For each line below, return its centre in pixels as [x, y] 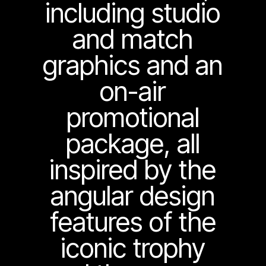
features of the [133, 222]
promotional [133, 118]
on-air [133, 92]
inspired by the [133, 170]
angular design [133, 196]
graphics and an [133, 66]
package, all [133, 144]
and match [133, 39]
